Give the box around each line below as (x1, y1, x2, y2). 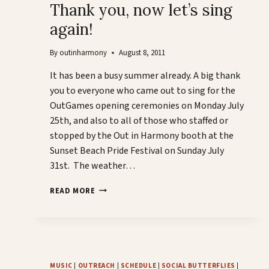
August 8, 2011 (119, 47, 166, 58)
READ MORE (50, 185, 95, 196)
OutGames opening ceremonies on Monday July (50, 98, 244, 112)
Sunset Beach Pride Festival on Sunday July (50, 144, 224, 157)
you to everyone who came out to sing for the (50, 83, 235, 97)
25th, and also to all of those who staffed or (50, 113, 228, 127)
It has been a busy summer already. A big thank (50, 68, 240, 82)
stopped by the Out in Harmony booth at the (50, 128, 234, 142)
